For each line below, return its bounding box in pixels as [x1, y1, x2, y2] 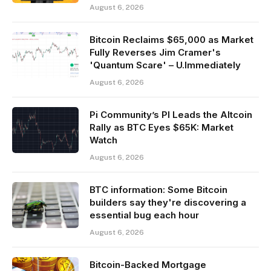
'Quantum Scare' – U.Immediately [90, 59, 241, 71]
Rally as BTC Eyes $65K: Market [90, 121, 233, 133]
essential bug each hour [90, 209, 199, 221]
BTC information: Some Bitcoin [90, 183, 227, 195]
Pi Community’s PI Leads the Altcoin [90, 108, 252, 120]
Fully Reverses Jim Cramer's [90, 46, 221, 58]
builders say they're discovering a [90, 196, 246, 208]
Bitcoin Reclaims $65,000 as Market [90, 33, 253, 45]
